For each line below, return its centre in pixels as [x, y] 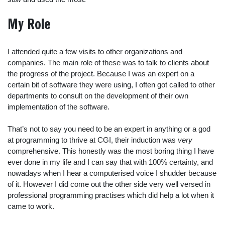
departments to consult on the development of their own [98, 95]
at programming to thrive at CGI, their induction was [93, 140]
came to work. [31, 206]
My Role [29, 25]
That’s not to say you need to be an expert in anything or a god [109, 129]
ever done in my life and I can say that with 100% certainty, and [110, 162]
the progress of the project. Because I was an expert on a [101, 73]
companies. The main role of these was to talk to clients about [108, 62]
